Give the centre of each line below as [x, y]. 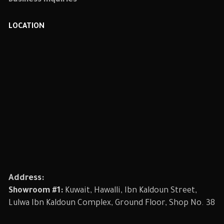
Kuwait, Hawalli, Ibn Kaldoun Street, [130, 191]
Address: [26, 178]
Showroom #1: [36, 191]
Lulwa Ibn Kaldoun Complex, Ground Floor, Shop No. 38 [112, 203]
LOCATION [27, 27]
